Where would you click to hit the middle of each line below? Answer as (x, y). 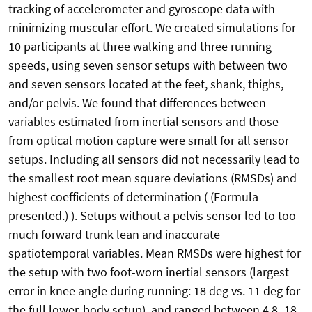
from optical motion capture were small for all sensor (149, 141)
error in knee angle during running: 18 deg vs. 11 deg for (154, 291)
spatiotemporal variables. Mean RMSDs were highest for (155, 253)
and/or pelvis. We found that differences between (137, 103)
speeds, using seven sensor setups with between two (148, 65)
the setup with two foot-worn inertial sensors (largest (149, 272)
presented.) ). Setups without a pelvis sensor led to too (152, 216)
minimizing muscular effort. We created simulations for (152, 28)
